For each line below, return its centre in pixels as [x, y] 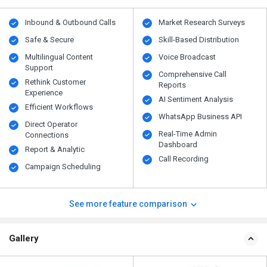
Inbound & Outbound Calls [71, 23]
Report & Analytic [55, 150]
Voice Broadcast [187, 57]
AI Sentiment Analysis [196, 100]
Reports [173, 85]
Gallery [24, 239]
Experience [44, 93]
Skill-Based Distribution [199, 40]
